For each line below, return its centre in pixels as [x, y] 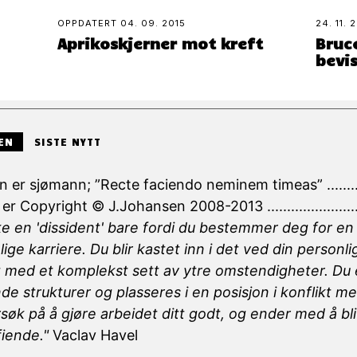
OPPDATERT [89, 24]
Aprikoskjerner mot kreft [161, 43]
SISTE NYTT [67, 141]
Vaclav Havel [93, 335]
